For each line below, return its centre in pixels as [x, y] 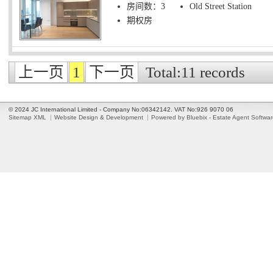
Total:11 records [195, 72]
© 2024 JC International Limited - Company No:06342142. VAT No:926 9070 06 [121, 109]
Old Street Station [221, 6]
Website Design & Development [99, 117]
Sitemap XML [27, 117]
